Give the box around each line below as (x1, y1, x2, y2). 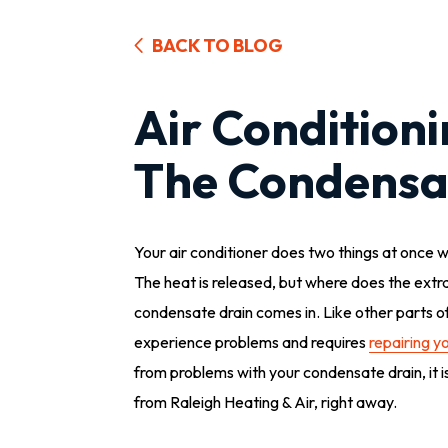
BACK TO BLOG (152, 34, 283, 57)
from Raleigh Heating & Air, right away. (134, 392, 397, 412)
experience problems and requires (134, 332, 369, 352)
